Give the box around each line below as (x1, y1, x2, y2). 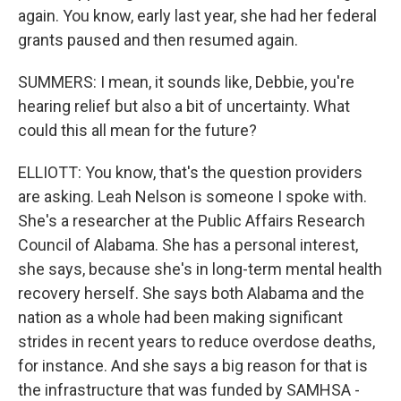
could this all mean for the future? (18, 121, 257, 140)
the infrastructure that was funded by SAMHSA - (18, 380, 360, 399)
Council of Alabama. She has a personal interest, (18, 235, 358, 254)
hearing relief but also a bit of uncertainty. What (18, 97, 350, 115)
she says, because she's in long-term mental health (18, 260, 382, 278)
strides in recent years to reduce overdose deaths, (18, 332, 375, 351)
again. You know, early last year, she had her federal (18, 6, 377, 25)
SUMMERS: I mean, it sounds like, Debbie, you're (18, 73, 354, 91)
